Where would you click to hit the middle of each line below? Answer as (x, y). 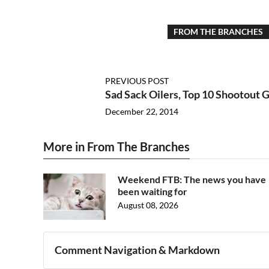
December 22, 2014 (141, 111)
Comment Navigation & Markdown (138, 250)
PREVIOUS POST (137, 81)
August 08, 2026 (148, 205)
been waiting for (153, 191)
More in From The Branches (116, 147)
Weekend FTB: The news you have (192, 179)
